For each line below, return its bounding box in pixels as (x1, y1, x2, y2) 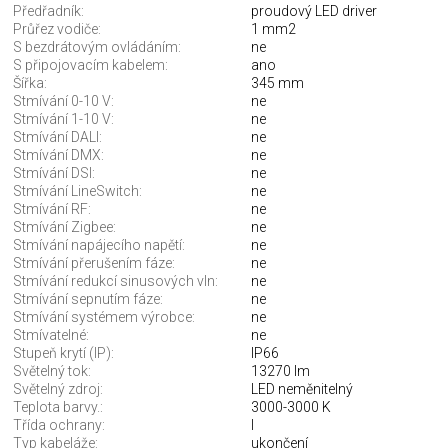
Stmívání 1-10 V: (13, 111, 114, 128)
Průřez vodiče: (13, 21, 101, 38)
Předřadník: (13, 3, 84, 20)
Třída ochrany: (13, 417, 105, 434)
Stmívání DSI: (13, 165, 95, 182)
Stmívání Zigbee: (13, 219, 116, 236)
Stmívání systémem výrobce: (13, 309, 195, 326)
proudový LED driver (251, 3, 378, 20)
